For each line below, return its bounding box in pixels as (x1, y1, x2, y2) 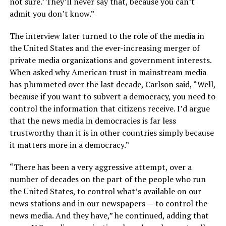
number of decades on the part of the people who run (9, 173, 206, 185)
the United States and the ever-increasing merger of (9, 42, 200, 53)
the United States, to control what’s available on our (9, 185, 201, 197)
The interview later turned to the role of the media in (9, 30, 204, 41)
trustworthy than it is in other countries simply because (9, 127, 214, 138)
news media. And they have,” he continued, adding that (9, 209, 209, 221)
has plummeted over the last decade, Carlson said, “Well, (9, 78, 215, 90)
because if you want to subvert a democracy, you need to (9, 90, 215, 102)
